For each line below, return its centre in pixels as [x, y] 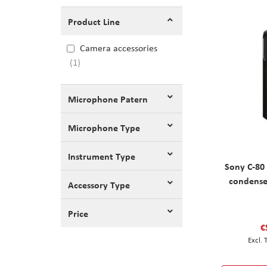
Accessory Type [99, 184]
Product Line [94, 21]
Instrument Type [102, 156]
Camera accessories [119, 48]
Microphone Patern [108, 99]
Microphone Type [104, 127]
